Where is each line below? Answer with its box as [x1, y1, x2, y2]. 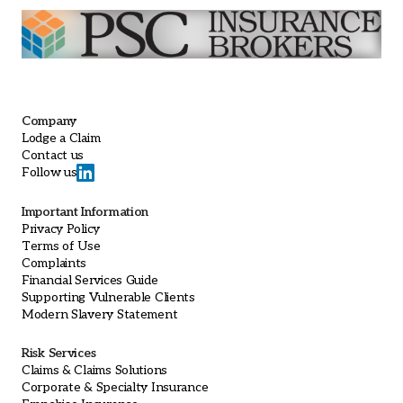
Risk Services [22, 345, 96, 361]
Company [22, 112, 77, 129]
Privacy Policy [22, 220, 101, 237]
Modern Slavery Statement [22, 306, 178, 322]
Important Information [22, 203, 149, 219]
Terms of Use [22, 237, 101, 254]
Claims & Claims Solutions [22, 362, 167, 378]
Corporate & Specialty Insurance [22, 379, 209, 395]
